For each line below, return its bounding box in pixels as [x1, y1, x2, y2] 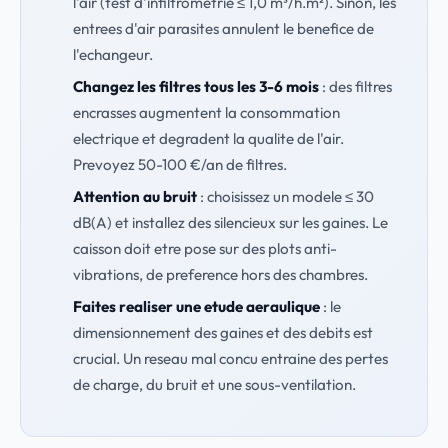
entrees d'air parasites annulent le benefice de [72, 19, 374, 38]
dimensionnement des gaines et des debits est [72, 323, 373, 342]
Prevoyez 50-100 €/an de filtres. [72, 155, 287, 174]
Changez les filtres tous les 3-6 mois [72, 77, 319, 96]
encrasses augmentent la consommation [72, 103, 340, 122]
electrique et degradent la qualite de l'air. [72, 129, 344, 148]
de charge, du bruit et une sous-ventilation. [72, 375, 356, 394]
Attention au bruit [72, 187, 197, 206]
